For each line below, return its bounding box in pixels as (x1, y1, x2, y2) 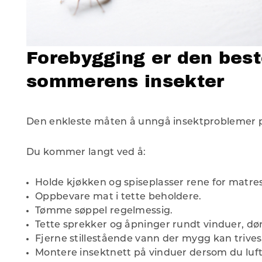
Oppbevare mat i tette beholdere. (35, 192, 202, 202)
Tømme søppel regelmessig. (35, 206, 173, 216)
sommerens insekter (26, 70, 225, 92)
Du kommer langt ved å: (26, 148, 146, 158)
